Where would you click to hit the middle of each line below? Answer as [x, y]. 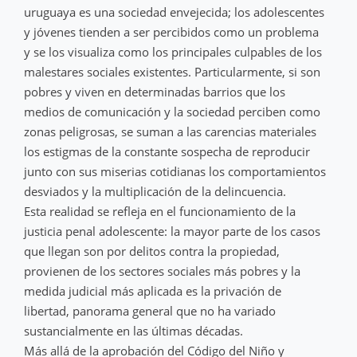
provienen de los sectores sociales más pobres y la [162, 271]
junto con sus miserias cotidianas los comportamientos [175, 171]
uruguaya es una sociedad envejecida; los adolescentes [174, 12]
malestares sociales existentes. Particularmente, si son [172, 71]
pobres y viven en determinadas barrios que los [155, 91]
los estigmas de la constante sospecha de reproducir [167, 151]
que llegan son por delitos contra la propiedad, [152, 251]
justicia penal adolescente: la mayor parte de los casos [172, 231]
